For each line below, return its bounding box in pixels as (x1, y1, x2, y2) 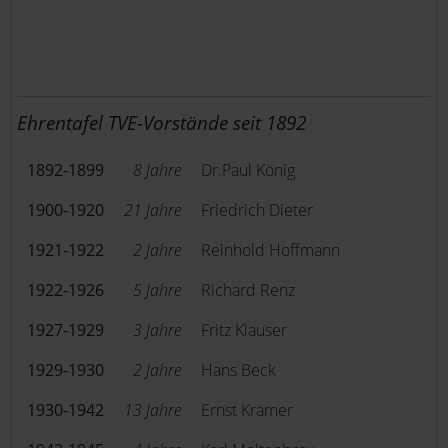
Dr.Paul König (201, 159, 295, 181)
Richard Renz (201, 279, 295, 301)
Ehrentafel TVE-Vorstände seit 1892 (17, 110, 306, 135)
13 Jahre (124, 399, 181, 421)
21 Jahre (124, 199, 181, 221)
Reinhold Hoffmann (201, 239, 340, 261)
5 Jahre (133, 279, 181, 301)
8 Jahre (133, 159, 181, 181)
